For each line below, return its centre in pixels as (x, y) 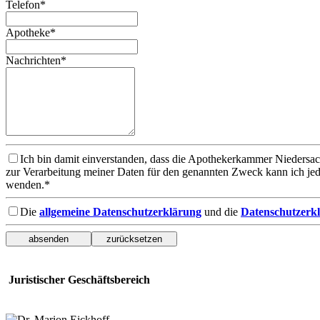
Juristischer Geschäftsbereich (78, 279)
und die (221, 211)
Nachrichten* (36, 60)
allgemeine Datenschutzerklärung (120, 211)
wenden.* (28, 184)
